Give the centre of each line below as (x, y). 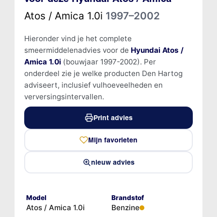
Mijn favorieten (113, 140)
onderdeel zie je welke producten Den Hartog (103, 73)
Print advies (113, 117)
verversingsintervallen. (64, 96)
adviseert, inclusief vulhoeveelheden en (93, 85)
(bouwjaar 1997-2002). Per (108, 62)
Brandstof (128, 197)
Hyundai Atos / (157, 50)
